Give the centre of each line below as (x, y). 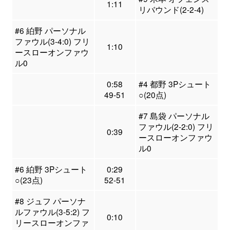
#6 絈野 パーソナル (50, 31)
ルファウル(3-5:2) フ (52, 212)
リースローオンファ (52, 223)
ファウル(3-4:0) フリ (52, 41)
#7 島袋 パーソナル (174, 116)
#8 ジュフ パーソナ (50, 201)
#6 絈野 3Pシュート (51, 169)
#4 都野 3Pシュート (175, 84)
